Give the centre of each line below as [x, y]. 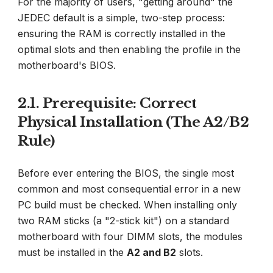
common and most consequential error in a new [129, 189]
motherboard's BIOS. [67, 65]
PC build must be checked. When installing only [127, 204]
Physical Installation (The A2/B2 [133, 122]
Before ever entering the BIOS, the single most [126, 173]
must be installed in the [72, 252]
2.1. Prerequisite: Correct [107, 103]
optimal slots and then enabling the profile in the [129, 49]
